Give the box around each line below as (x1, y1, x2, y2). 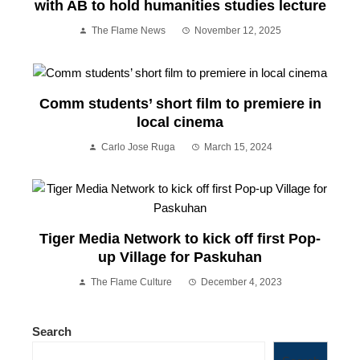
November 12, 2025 (194, 25, 281, 37)
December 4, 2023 (201, 276, 282, 288)
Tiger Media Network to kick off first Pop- (39, 231, 321, 247)
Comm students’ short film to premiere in (39, 96, 321, 112)
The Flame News (92, 25, 166, 37)
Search (32, 325, 72, 339)
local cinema (137, 114, 223, 131)
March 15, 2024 (203, 141, 272, 153)
